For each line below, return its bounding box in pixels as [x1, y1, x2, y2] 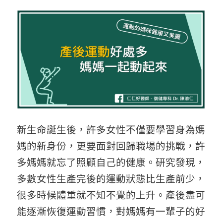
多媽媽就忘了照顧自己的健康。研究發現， [16, 157, 206, 168]
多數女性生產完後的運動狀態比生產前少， [16, 173, 206, 185]
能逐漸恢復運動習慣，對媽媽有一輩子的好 [16, 206, 206, 218]
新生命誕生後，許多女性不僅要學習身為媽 [16, 124, 206, 136]
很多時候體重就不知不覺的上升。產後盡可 [16, 190, 206, 201]
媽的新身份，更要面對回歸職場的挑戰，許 [16, 141, 206, 152]
